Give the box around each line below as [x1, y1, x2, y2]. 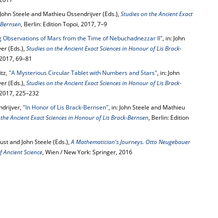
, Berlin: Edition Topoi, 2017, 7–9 [21, 20, 107, 28]
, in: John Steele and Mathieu [109, 103, 185, 111]
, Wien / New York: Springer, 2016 [42, 148, 132, 156]
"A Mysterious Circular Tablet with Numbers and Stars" [9, 69, 157, 77]
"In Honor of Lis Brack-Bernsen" [23, 103, 109, 111]
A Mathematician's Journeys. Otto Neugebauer [71, 138, 190, 146]
